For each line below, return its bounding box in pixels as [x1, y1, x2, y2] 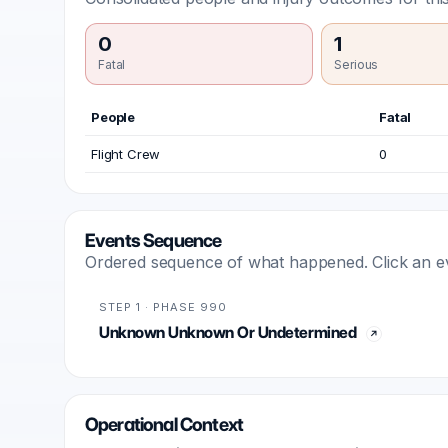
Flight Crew [91, 146, 161, 162]
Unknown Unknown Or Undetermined [99, 323, 357, 342]
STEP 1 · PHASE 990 [99, 300, 227, 314]
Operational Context [85, 413, 243, 436]
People [91, 109, 136, 125]
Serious [334, 57, 379, 72]
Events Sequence [85, 229, 222, 252]
